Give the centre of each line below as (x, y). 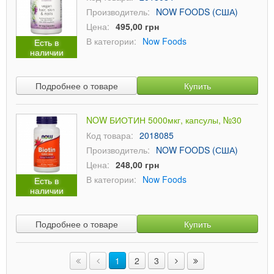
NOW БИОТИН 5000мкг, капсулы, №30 (164, 120)
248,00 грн (137, 165)
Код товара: (110, 135)
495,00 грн (137, 26)
